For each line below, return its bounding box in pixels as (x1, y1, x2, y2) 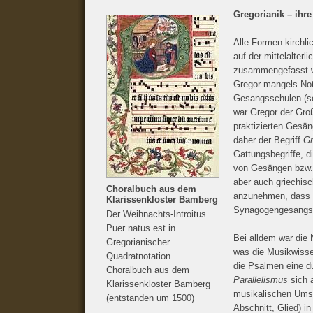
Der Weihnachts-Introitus (106, 209, 206, 219)
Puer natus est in (106, 223, 175, 233)
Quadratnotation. (106, 251, 173, 261)
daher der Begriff (233, 135, 303, 145)
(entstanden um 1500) (106, 293, 194, 303)
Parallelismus (233, 275, 288, 285)
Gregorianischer (106, 237, 170, 247)
